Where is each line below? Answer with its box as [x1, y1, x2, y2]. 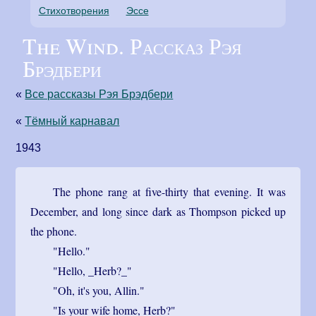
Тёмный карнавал [25, 115, 120, 128]
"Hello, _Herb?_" [52, 262, 132, 278]
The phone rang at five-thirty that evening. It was [52, 183, 286, 199]
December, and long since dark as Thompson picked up [30, 203, 286, 219]
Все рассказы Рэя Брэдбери [25, 88, 174, 101]
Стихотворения [38, 5, 109, 17]
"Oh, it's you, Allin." [52, 282, 145, 298]
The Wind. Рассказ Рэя [23, 30, 243, 61]
